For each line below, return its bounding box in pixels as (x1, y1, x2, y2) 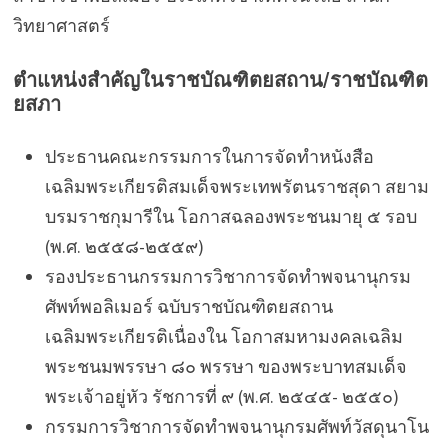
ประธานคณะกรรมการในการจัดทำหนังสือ (44, 144, 374, 168)
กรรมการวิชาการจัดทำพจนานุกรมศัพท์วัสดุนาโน (44, 414, 429, 438)
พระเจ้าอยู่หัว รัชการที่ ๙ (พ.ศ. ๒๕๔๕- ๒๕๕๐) (44, 384, 399, 408)
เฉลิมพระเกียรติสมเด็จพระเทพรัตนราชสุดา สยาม (44, 174, 429, 198)
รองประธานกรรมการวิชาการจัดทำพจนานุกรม (44, 264, 411, 288)
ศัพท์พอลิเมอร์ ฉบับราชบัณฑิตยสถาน (44, 294, 333, 318)
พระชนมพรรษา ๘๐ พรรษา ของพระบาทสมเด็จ (44, 354, 407, 378)
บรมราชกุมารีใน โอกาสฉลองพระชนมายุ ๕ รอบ (44, 204, 417, 228)
